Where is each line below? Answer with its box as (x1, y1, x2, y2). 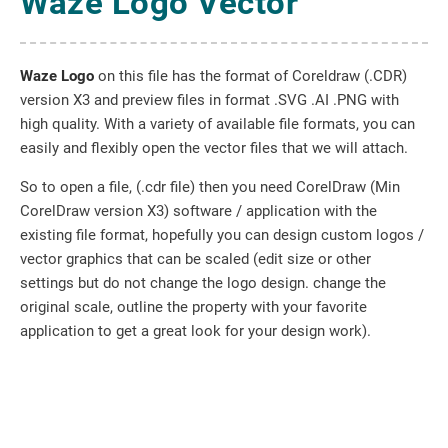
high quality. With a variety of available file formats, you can (20, 115, 415, 133)
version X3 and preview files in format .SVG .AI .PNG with (20, 91, 399, 109)
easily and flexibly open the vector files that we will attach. (20, 139, 408, 157)
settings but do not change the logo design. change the (20, 274, 386, 292)
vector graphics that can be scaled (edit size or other (20, 250, 371, 268)
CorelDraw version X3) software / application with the (20, 202, 377, 220)
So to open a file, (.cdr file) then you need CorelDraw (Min (20, 178, 400, 196)
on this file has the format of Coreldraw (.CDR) (94, 67, 407, 85)
